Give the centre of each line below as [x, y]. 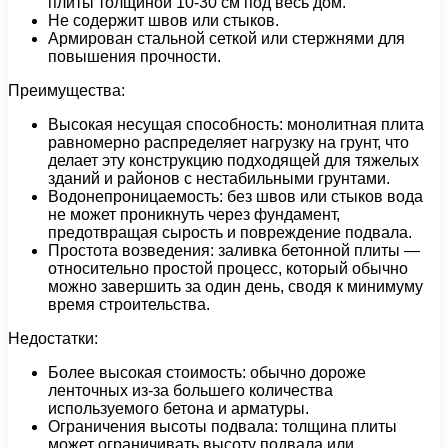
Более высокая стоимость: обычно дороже [207, 373]
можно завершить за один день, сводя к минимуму [235, 287]
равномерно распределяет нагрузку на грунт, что [228, 143]
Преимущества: [66, 91]
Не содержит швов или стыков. [163, 21]
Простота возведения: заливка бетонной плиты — [234, 251]
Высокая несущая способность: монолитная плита [236, 125]
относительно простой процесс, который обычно [228, 269]
